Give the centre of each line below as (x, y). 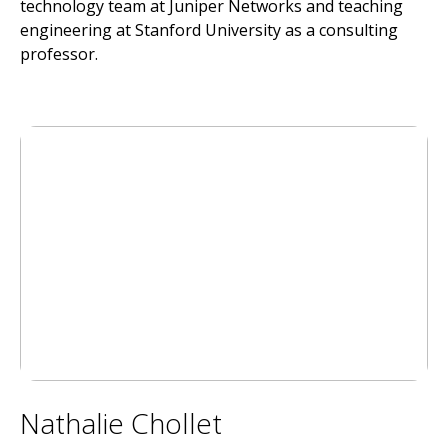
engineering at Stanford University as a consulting (209, 30)
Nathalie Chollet (121, 423)
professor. (59, 54)
